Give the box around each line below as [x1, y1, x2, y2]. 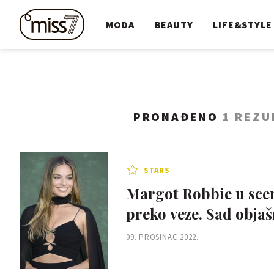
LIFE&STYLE [213, 18, 272, 31]
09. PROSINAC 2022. [126, 232, 199, 242]
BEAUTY [154, 18, 193, 31]
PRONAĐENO [133, 109, 223, 124]
